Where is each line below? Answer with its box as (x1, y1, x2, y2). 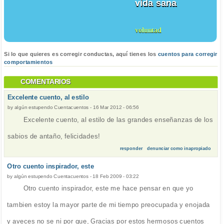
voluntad (134, 26, 161, 34)
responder (119, 145, 143, 151)
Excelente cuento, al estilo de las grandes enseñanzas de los (23, 115, 213, 123)
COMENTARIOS (20, 78, 71, 86)
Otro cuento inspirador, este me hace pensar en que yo (23, 184, 193, 192)
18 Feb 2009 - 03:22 (92, 173, 139, 179)
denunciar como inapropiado (147, 145, 211, 151)
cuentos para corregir (157, 50, 217, 57)
